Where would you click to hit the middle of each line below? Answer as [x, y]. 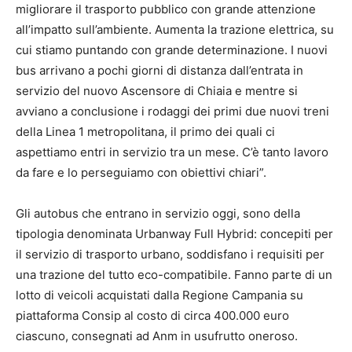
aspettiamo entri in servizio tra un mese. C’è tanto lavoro [172, 152]
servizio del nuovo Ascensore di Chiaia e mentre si [157, 91]
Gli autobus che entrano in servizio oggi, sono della [158, 214]
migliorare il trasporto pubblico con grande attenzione [166, 9]
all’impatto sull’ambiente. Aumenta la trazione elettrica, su [175, 30]
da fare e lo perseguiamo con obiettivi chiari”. [141, 173]
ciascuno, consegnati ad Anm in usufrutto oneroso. [157, 336]
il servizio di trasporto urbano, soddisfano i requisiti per [170, 255]
